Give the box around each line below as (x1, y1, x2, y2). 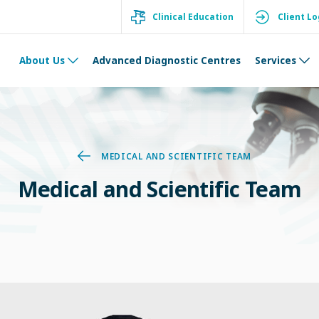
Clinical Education (152, 11, 234, 23)
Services (254, 53, 296, 67)
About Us (19, 53, 65, 67)
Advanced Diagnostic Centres (92, 53, 241, 67)
